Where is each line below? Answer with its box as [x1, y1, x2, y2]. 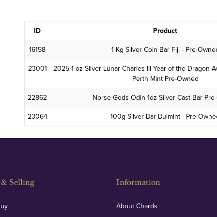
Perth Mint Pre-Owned [132, 74, 199, 83]
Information [116, 177, 160, 187]
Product [153, 26, 178, 35]
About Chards [116, 201, 157, 211]
